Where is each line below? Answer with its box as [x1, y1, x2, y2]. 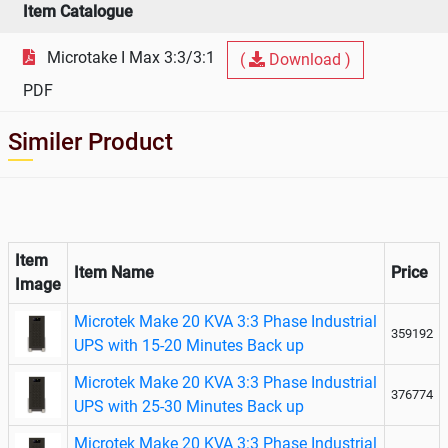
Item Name [74, 262, 154, 282]
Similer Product [8, 127, 173, 156]
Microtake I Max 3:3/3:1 [47, 47, 219, 67]
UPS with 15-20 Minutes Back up [74, 335, 304, 355]
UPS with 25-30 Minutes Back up [74, 396, 304, 416]
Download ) [269, 49, 351, 69]
